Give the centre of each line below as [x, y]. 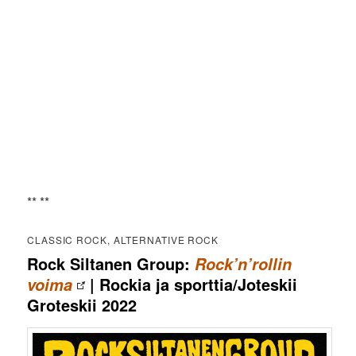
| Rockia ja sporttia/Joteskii [192, 284]
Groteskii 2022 [82, 304]
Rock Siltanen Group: [111, 263]
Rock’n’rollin [244, 263]
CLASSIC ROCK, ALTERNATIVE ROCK [123, 239]
